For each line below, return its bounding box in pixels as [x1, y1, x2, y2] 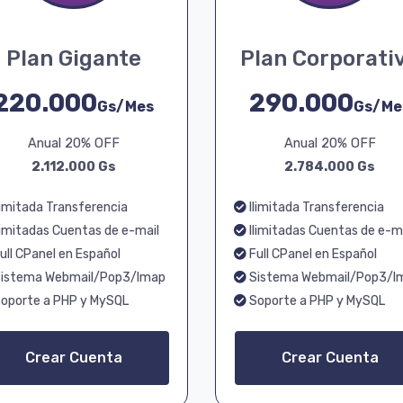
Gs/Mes [97, 98, 154, 115]
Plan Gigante [5, 46, 141, 71]
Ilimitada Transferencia [246, 200, 384, 215]
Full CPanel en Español [246, 246, 377, 262]
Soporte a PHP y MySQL [246, 293, 385, 309]
